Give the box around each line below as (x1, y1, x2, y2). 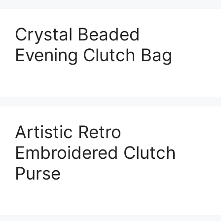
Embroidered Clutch (15, 142, 176, 163)
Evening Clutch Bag (15, 44, 172, 65)
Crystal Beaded (15, 23, 140, 44)
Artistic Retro (15, 121, 121, 142)
